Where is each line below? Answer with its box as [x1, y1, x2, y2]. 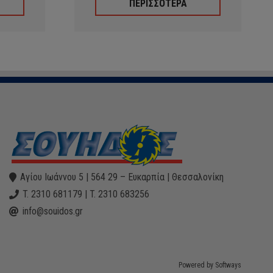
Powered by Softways [178, 261, 241, 269]
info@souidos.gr [23, 205, 83, 217]
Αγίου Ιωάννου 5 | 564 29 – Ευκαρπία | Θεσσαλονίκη [20, 171, 224, 183]
